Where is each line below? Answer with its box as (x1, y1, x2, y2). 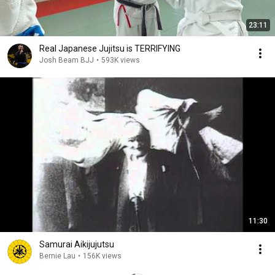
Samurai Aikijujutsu (39, 239, 114, 249)
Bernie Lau (39, 252, 76, 260)
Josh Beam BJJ (39, 56, 94, 64)
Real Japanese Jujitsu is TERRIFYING (39, 44, 180, 53)
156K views (83, 252, 122, 260)
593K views (101, 56, 140, 64)
